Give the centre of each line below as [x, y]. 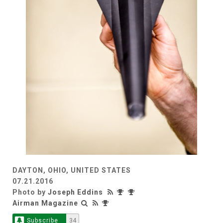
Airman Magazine [45, 203]
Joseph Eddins [75, 192]
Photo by [30, 192]
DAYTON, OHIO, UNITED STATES [72, 170]
